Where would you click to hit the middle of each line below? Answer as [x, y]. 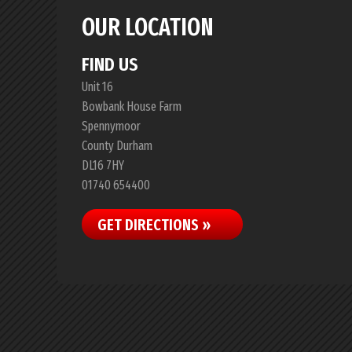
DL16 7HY [103, 165]
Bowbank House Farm [132, 106]
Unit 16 [97, 87]
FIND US [110, 64]
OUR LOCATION [148, 27]
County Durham [117, 146]
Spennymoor [111, 126]
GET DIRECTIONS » [154, 225]
